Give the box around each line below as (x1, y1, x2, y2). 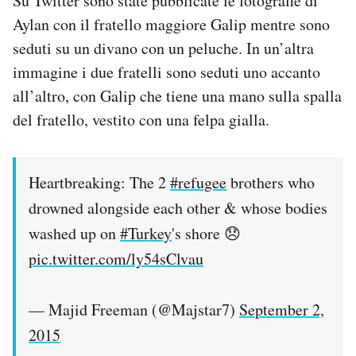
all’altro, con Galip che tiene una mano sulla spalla (13, 85, 342, 107)
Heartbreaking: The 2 (29, 172, 170, 194)
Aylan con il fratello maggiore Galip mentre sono (13, 14, 330, 36)
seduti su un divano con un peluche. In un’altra (13, 37, 314, 60)
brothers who (226, 172, 315, 194)
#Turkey (120, 222, 172, 245)
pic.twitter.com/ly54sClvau (29, 248, 203, 270)
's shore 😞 (172, 222, 241, 245)
